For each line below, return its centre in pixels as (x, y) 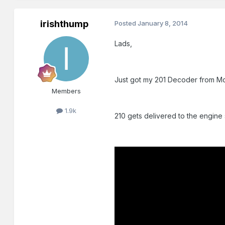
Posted (126, 23)
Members (67, 91)
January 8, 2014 (163, 23)
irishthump (65, 24)
